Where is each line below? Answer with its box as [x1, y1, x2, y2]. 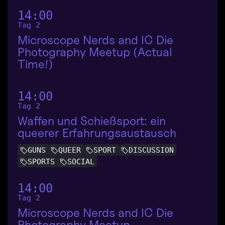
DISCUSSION [129, 145, 174, 155]
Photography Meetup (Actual [18, 44, 172, 59]
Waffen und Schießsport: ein [18, 113, 166, 128]
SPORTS [28, 157, 55, 166]
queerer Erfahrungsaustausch [18, 125, 176, 140]
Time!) [18, 56, 53, 71]
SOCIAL [67, 157, 94, 166]
